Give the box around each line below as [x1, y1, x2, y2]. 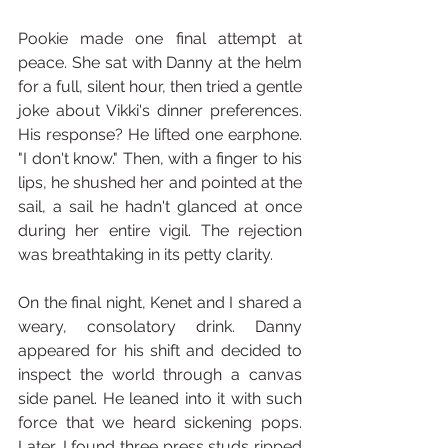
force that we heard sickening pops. [18, 413, 302, 432]
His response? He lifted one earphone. [18, 125, 302, 144]
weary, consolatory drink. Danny [18, 317, 302, 336]
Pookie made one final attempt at [18, 29, 302, 48]
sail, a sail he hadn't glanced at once [18, 197, 302, 216]
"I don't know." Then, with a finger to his [18, 149, 302, 168]
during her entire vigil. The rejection [18, 221, 302, 240]
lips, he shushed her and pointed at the [18, 173, 302, 192]
